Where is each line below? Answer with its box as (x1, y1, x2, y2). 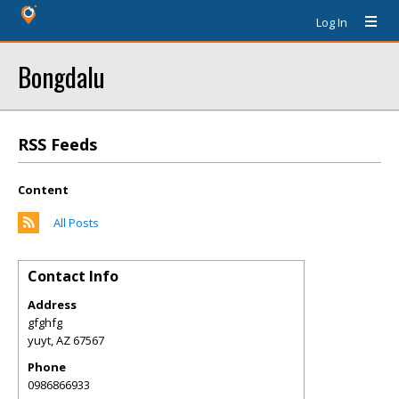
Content (18, 182, 69, 198)
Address (28, 297, 77, 313)
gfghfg (28, 314, 62, 330)
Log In (316, 14, 347, 30)
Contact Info (28, 266, 118, 286)
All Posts (53, 215, 99, 231)
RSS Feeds (18, 134, 97, 155)
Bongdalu (18, 57, 105, 95)
